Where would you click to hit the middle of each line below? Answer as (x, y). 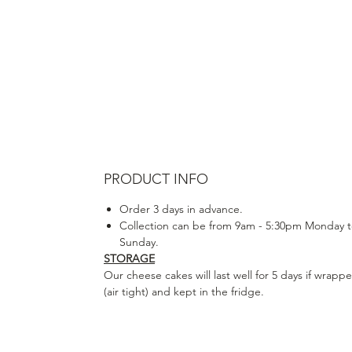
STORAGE (129, 258)
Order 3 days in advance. (181, 209)
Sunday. (141, 242)
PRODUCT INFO (156, 179)
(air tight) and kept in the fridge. (185, 291)
